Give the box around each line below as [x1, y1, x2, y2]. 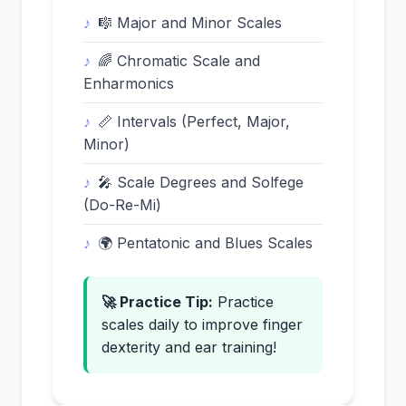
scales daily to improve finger [101, 315, 303, 333]
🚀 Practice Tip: [101, 293, 213, 311]
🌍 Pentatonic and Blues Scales [98, 234, 313, 252]
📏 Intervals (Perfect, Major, [98, 112, 290, 130]
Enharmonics [83, 74, 174, 92]
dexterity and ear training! [101, 338, 276, 356]
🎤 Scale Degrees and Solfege [98, 173, 304, 191]
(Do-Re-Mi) [83, 196, 161, 214]
